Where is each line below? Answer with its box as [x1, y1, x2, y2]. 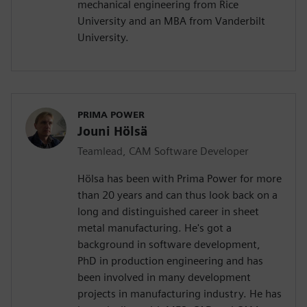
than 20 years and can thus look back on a [77, 188, 278, 202]
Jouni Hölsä [77, 124, 148, 139]
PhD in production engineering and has [77, 254, 263, 268]
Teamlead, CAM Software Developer [77, 145, 249, 158]
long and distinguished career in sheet [77, 205, 259, 219]
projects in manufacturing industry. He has [77, 287, 282, 301]
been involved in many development [77, 271, 251, 284]
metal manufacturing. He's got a [77, 221, 232, 235]
